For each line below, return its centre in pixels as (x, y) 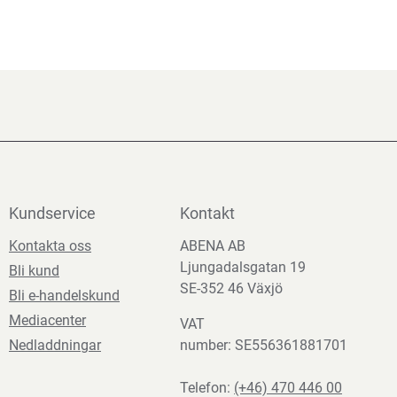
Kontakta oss (50, 246)
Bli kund (34, 271)
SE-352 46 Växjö (231, 288)
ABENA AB (213, 246)
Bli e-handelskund (64, 296)
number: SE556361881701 (264, 345)
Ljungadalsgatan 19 (243, 267)
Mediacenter (47, 320)
